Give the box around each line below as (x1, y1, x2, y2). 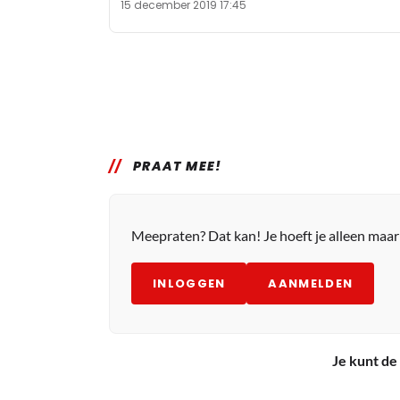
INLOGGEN (153, 274, 226, 292)
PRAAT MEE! (132, 156, 222, 175)
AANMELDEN (268, 274, 354, 292)
